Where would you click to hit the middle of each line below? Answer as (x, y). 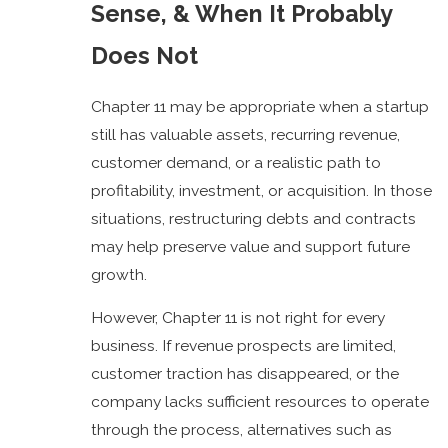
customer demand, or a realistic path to (236, 162)
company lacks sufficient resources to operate (260, 402)
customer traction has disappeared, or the (245, 374)
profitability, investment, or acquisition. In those (262, 190)
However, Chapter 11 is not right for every (238, 318)
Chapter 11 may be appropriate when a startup (260, 106)
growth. (119, 274)
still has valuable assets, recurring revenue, (246, 134)
